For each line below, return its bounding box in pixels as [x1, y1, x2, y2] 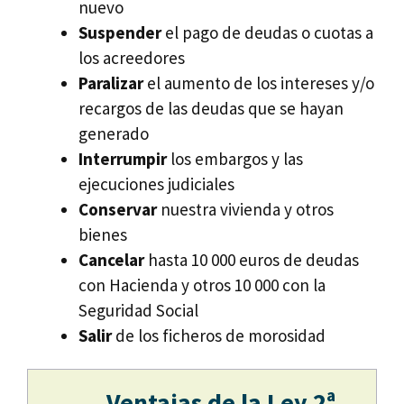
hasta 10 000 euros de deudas [144, 249, 359, 271]
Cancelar [78, 249, 144, 271]
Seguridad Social [78, 299, 198, 322]
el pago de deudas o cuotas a [161, 22, 373, 44]
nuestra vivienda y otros [157, 198, 334, 221]
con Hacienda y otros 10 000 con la [78, 274, 326, 297]
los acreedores [78, 47, 185, 69]
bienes [78, 224, 127, 246]
